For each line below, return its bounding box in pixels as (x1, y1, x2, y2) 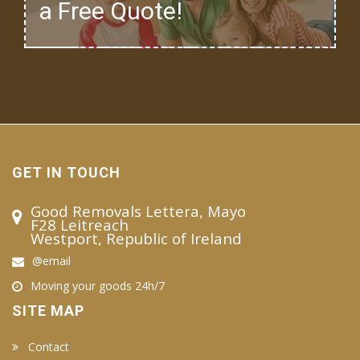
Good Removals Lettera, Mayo (31, 200, 246, 221)
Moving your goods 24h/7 (31, 277, 165, 293)
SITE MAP (12, 301, 84, 319)
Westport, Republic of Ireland (31, 227, 242, 248)
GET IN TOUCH (12, 163, 121, 181)
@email (32, 252, 71, 268)
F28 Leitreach (31, 214, 129, 235)
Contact (28, 338, 69, 354)
